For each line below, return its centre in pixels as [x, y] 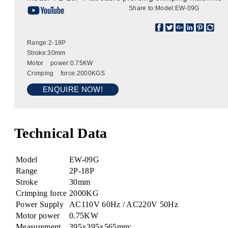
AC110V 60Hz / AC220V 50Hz [124, 204]
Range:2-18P [47, 43]
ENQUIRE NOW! [73, 90]
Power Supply [40, 204]
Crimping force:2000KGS [68, 74]
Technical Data [61, 133]
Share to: [142, 8]
